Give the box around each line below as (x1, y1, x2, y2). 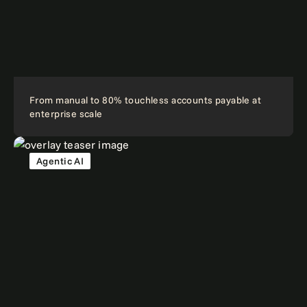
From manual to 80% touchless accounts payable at (29, 94, 262, 107)
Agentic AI (42, 155, 84, 168)
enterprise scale (29, 108, 103, 121)
